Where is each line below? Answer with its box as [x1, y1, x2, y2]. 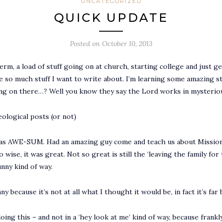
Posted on [69, 39, 102, 48]
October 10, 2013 [102, 39, 153, 48]
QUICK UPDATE [54, 10, 168, 25]
